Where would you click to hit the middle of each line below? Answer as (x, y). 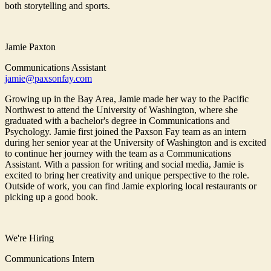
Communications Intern (50, 259)
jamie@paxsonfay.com (48, 79)
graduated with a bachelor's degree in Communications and (117, 121)
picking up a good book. (51, 197)
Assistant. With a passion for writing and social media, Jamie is (124, 165)
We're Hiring (29, 238)
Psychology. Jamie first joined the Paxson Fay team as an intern (126, 132)
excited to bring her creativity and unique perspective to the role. (127, 175)
